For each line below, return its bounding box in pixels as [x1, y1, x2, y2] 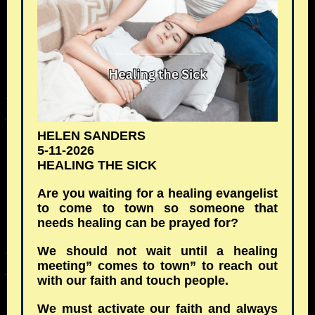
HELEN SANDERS [37, 129, 146, 143]
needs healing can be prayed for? [37, 216, 242, 230]
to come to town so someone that [37, 201, 278, 215]
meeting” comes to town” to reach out [37, 259, 278, 273]
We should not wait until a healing [37, 244, 278, 258]
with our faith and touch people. [37, 274, 229, 288]
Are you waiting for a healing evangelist [37, 186, 278, 200]
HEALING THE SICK [37, 158, 157, 172]
